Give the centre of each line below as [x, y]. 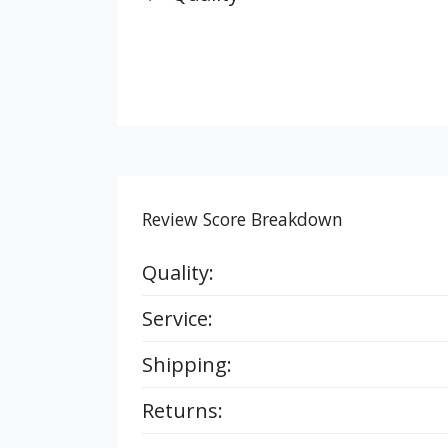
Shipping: [187, 364]
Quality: [178, 272]
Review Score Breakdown [242, 219]
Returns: [182, 410]
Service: [177, 318]
